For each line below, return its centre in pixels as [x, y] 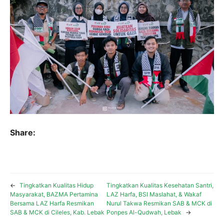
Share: [23, 133]
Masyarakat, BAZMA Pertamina [54, 194]
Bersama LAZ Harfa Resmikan [52, 203]
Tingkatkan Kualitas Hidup [56, 185]
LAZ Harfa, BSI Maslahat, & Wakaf [154, 194]
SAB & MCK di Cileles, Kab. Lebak [57, 212]
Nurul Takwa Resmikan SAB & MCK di [159, 203]
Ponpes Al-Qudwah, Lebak [144, 212]
